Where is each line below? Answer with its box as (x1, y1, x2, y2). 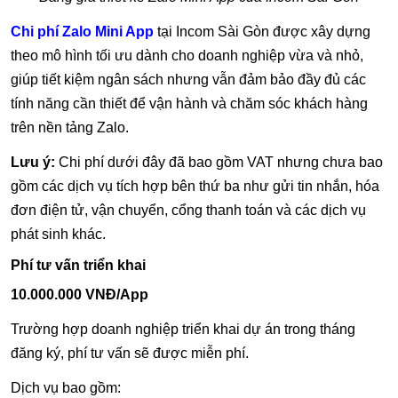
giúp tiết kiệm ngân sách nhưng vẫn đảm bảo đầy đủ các (11, 72, 366, 88)
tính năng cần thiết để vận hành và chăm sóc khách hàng (11, 96, 368, 112)
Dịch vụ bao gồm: (11, 380, 121, 396)
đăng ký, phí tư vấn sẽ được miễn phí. (11, 346, 249, 362)
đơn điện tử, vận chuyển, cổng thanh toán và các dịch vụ (11, 203, 366, 219)
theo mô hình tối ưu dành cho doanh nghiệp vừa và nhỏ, (11, 48, 363, 64)
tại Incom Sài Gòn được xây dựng (154, 24, 370, 40)
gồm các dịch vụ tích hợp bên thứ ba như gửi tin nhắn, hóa (11, 179, 379, 195)
